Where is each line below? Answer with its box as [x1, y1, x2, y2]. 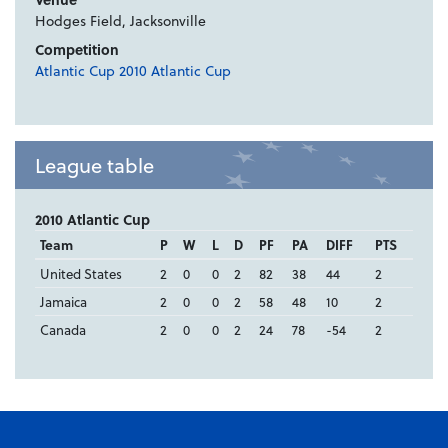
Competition [35, 39, 119, 61]
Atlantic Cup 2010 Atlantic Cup [35, 60, 231, 82]
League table [35, 150, 154, 181]
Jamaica [39, 292, 87, 312]
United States [39, 264, 122, 284]
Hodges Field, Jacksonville [35, 10, 206, 32]
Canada [39, 320, 86, 340]
